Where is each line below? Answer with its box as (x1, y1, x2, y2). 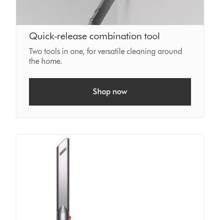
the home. (29, 56, 63, 66)
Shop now (92, 86, 127, 96)
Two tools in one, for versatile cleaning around (29, 46, 183, 56)
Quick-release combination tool (29, 29, 161, 42)
